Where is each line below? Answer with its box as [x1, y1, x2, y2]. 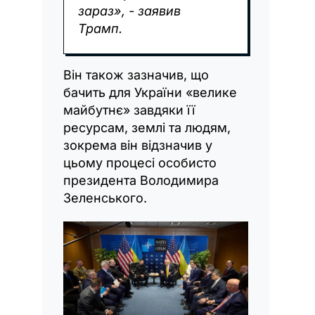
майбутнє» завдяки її [63, 102, 195, 117]
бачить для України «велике [63, 84, 237, 100]
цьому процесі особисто [63, 155, 217, 170]
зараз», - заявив [78, 3, 181, 18]
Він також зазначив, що [63, 67, 209, 82]
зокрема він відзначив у [63, 137, 212, 153]
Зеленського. [63, 190, 147, 205]
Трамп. [78, 20, 122, 36]
